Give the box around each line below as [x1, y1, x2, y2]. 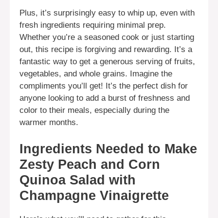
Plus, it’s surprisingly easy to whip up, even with [19, 8, 195, 18]
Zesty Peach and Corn [19, 157, 160, 172]
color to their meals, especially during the [19, 106, 169, 115]
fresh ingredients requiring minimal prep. [19, 20, 166, 30]
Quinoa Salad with [19, 172, 136, 187]
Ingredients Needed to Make [19, 141, 197, 156]
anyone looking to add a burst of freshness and [19, 93, 190, 103]
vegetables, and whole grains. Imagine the [19, 69, 172, 79]
